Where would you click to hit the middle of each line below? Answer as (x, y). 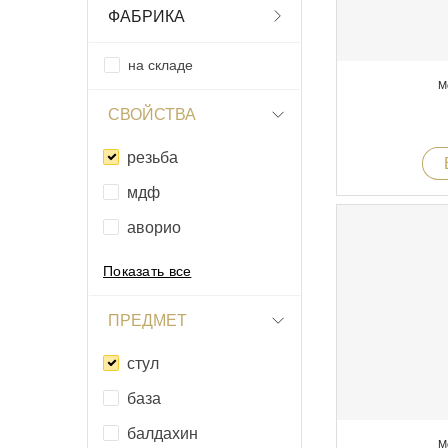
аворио (154, 227)
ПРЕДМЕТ (147, 320)
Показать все (147, 270)
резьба (152, 157)
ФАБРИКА (146, 16)
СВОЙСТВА (152, 114)
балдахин (162, 433)
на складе (160, 64)
